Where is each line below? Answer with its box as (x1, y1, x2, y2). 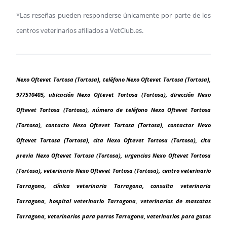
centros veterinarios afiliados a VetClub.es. (16, 26, 143, 35)
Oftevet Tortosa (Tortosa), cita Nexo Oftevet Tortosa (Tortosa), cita (16, 137, 211, 144)
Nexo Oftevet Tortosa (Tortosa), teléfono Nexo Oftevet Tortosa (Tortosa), (16, 76, 211, 84)
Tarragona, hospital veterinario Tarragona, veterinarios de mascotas (16, 198, 211, 205)
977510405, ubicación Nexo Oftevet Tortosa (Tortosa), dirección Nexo (16, 91, 211, 99)
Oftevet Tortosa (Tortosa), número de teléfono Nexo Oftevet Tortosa (16, 106, 211, 114)
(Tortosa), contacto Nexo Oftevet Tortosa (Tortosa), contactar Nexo (16, 122, 211, 129)
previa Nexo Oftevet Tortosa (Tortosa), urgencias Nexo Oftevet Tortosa (16, 152, 211, 160)
